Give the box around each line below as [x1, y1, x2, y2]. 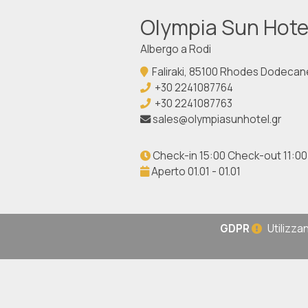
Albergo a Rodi [140, 42, 211, 56]
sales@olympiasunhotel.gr [153, 112, 281, 126]
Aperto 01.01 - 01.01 [149, 164, 241, 179]
